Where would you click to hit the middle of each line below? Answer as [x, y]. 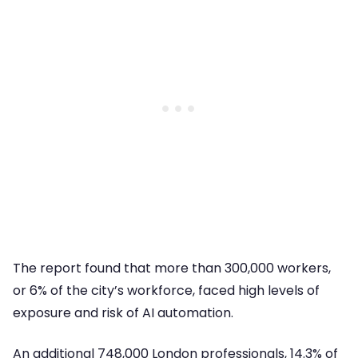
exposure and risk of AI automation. [123, 313]
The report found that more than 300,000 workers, [172, 268]
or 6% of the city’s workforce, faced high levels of [166, 291]
